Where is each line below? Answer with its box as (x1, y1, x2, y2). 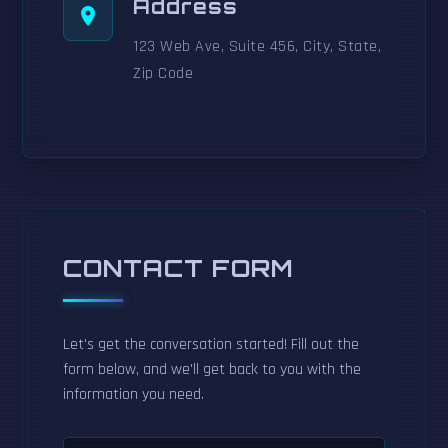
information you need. (63, 384, 205, 406)
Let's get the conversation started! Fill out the (63, 334, 360, 356)
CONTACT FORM (63, 253, 295, 284)
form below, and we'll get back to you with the (63, 359, 362, 381)
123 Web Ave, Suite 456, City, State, (133, 36, 382, 58)
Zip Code (133, 63, 194, 85)
